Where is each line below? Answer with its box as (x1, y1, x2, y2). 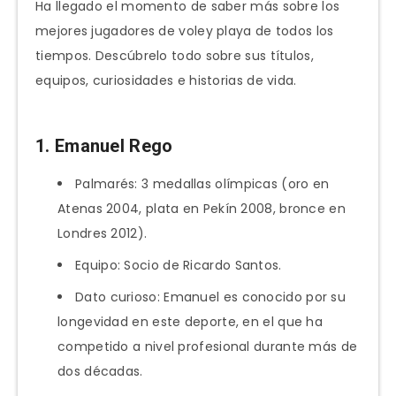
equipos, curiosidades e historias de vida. (35, 72, 297, 90)
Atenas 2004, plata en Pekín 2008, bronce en (57, 200, 346, 218)
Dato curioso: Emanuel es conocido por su (75, 288, 346, 307)
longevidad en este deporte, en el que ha (57, 313, 323, 331)
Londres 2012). (57, 225, 148, 243)
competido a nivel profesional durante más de (57, 338, 358, 356)
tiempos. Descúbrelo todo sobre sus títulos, (35, 47, 314, 65)
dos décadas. (57, 362, 143, 381)
